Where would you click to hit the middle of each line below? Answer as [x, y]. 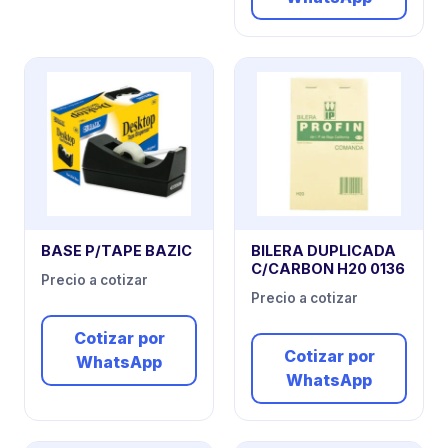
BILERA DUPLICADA [323, 251]
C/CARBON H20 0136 [328, 269]
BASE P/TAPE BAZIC [116, 251]
